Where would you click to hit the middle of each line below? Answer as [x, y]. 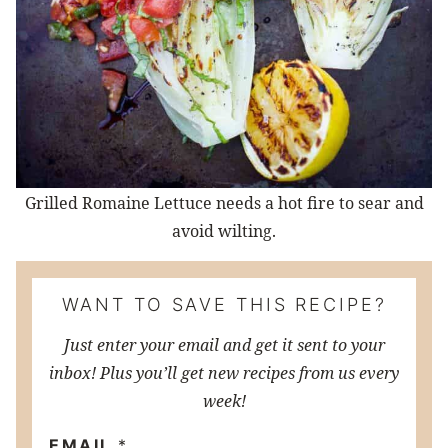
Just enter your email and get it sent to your [224, 344]
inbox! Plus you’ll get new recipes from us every [224, 372]
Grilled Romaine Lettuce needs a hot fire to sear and [224, 202]
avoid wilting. [224, 230]
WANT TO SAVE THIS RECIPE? [224, 304]
